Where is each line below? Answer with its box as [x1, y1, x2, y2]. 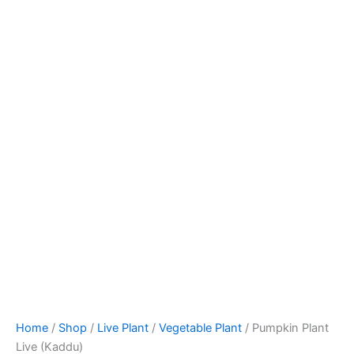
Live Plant [97, 321, 149, 336]
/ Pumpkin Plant [242, 321, 329, 336]
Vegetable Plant [159, 321, 242, 336]
